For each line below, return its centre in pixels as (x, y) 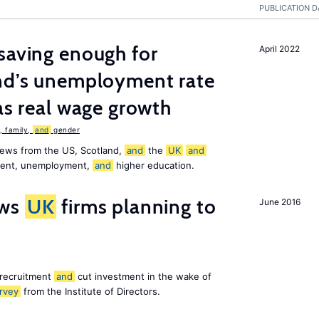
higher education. (154, 165)
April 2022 (279, 49)
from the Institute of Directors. (90, 291)
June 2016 (280, 202)
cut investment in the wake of (143, 276)
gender (65, 130)
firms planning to (136, 206)
